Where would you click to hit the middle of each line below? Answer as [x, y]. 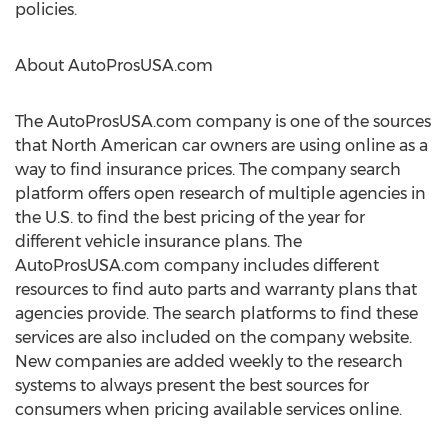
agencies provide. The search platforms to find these [216, 313]
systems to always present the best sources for [192, 385]
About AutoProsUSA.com [114, 65]
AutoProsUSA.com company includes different [197, 265]
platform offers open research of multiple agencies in [220, 193]
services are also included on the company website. [213, 337]
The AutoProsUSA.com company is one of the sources [223, 121]
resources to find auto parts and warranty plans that [216, 289]
